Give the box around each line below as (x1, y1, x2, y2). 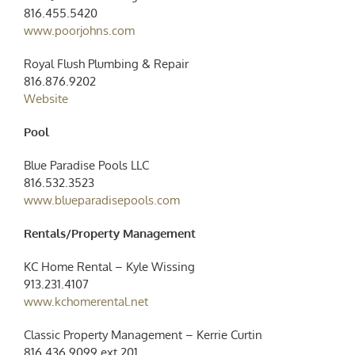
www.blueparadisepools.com (23, 192, 180, 208)
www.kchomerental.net (23, 293, 148, 309)
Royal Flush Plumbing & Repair (23, 55, 189, 71)
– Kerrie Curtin (181, 326, 262, 342)
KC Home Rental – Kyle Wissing (23, 258, 195, 274)
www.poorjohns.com (23, 22, 135, 38)
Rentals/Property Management (23, 225, 196, 241)
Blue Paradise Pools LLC (23, 157, 149, 173)
